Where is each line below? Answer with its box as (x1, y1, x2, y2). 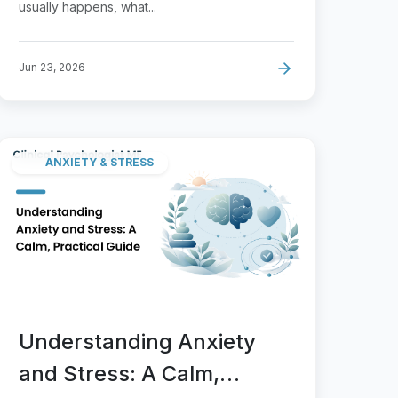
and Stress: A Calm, (19, 360, 219, 386)
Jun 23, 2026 (19, 60, 85, 74)
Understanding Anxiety (19, 328, 256, 354)
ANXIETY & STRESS (45, 155, 154, 170)
